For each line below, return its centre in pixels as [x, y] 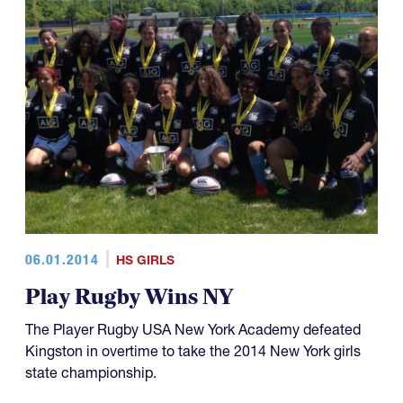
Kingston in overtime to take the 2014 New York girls [193, 351]
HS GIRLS [145, 260]
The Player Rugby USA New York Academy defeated [193, 330]
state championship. [91, 373]
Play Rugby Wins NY [130, 298]
